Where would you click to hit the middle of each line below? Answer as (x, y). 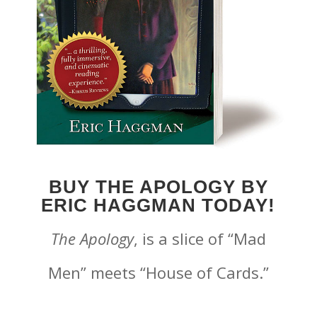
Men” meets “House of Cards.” (158, 272)
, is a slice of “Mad (200, 238)
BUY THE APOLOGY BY (158, 186)
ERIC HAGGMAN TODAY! (158, 205)
